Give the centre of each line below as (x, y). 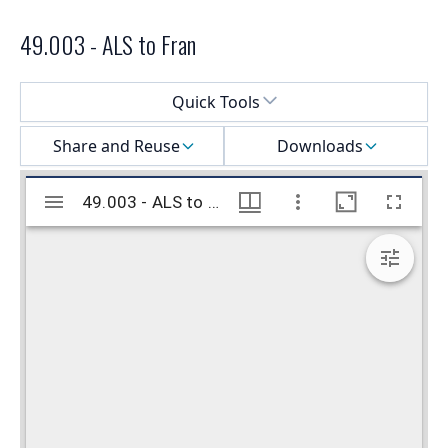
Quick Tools (216, 102)
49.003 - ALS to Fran (108, 44)
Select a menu (72, 93)
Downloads (320, 146)
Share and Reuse (116, 146)
